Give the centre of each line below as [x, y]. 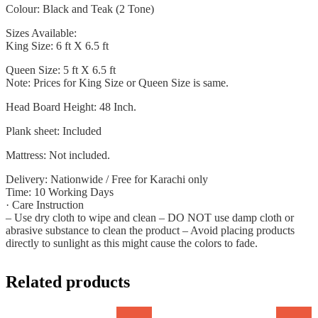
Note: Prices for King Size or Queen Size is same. [117, 83]
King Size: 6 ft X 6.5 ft [57, 46]
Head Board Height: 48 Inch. [71, 107]
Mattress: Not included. [58, 155]
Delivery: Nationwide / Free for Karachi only [107, 180]
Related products [68, 282]
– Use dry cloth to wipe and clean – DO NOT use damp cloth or [150, 218]
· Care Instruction [45, 205]
